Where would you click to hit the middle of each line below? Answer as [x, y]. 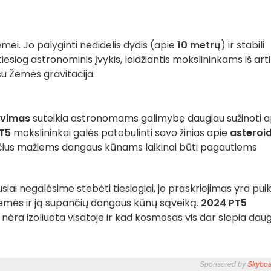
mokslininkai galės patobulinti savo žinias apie [120, 133]
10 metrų [199, 45]
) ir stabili [243, 45]
